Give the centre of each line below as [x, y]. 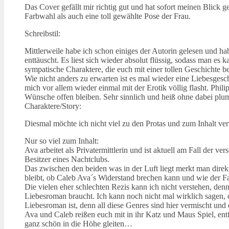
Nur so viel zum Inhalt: [62, 141]
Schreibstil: [42, 33]
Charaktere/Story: [53, 106]
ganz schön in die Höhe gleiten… [79, 223]
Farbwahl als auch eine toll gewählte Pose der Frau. [108, 16]
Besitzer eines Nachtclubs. [68, 159]
